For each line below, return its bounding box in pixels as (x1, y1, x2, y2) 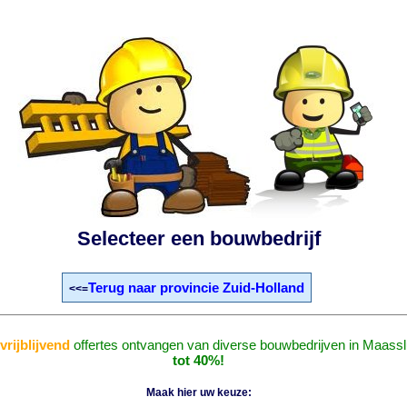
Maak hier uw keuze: (145, 386, 252, 399)
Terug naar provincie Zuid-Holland (87, 280, 304, 295)
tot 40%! (173, 352, 225, 368)
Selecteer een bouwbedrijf (76, 227, 321, 250)
